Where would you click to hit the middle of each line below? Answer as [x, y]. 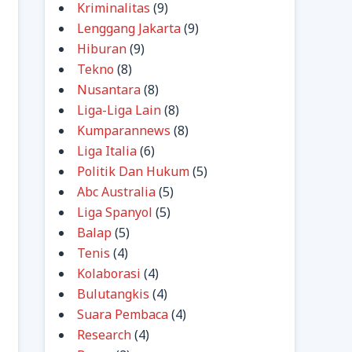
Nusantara [109, 90]
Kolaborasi [109, 273]
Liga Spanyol [115, 212]
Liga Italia [107, 151]
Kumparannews [124, 130]
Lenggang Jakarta [129, 28]
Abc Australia [116, 192]
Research [104, 335]
